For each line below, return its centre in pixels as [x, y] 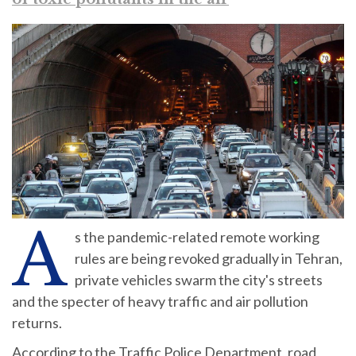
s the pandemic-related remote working [197, 237]
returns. [38, 323]
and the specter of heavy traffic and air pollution [160, 302]
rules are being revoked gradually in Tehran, [209, 259]
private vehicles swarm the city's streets [199, 280]
